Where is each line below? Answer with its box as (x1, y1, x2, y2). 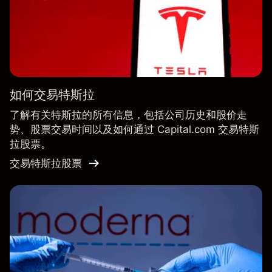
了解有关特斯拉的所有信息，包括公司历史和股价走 (10, 109, 247, 121)
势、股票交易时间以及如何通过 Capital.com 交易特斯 (10, 123, 259, 136)
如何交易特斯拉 (10, 87, 95, 103)
